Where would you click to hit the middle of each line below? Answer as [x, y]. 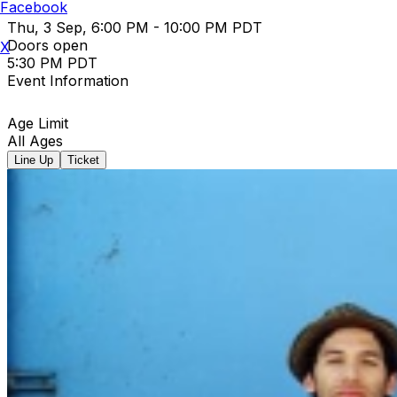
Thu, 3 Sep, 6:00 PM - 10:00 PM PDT [135, 27]
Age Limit [38, 123]
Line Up [34, 160]
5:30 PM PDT [52, 62]
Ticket [83, 160]
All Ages [35, 140]
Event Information [68, 80]
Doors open [47, 45]
